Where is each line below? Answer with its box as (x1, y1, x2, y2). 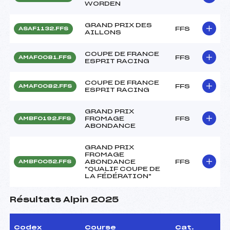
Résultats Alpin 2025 (10, 196, 119, 204)
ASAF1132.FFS (18, 26, 68, 31)
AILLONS (85, 29, 121, 35)
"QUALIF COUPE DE (85, 165, 160, 172)
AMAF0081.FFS (18, 54, 71, 60)
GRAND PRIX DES (85, 22, 152, 28)
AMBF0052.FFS (18, 159, 71, 164)
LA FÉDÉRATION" (85, 172, 151, 179)
